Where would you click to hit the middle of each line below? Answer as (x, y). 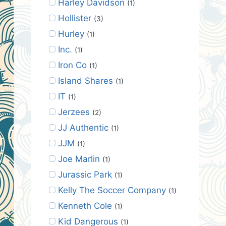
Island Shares (85, 80)
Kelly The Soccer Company (112, 190)
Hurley (71, 34)
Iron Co (72, 65)
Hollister (74, 18)
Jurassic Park (85, 174)
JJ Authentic (83, 127)
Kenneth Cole (85, 206)
